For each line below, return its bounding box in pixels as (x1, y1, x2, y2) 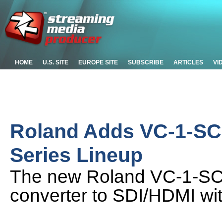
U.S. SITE (43, 59, 68, 66)
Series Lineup (10, 143, 143, 166)
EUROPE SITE (78, 59, 118, 66)
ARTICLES (173, 59, 203, 66)
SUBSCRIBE (128, 59, 164, 66)
